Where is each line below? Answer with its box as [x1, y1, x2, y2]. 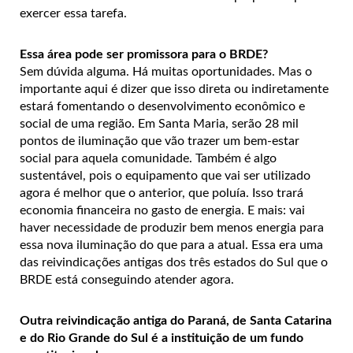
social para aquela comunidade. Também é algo [20, 152, 277, 165]
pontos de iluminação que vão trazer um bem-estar [20, 135, 299, 148]
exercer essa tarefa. [20, 7, 127, 20]
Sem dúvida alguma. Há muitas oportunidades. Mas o [20, 65, 312, 79]
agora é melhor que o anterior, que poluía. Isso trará [20, 187, 303, 200]
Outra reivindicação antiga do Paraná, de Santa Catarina [20, 314, 332, 328]
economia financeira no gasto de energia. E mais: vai [20, 204, 305, 217]
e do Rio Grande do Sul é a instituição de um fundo [20, 332, 303, 345]
